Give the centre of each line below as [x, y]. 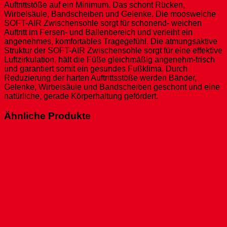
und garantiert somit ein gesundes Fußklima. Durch [96, 69]
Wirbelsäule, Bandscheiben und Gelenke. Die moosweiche [110, 14]
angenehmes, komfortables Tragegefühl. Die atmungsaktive [111, 42]
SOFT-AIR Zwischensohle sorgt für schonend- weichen [103, 23]
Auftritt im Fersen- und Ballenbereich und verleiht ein [98, 32]
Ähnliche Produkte [47, 116]
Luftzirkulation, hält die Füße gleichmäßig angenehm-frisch [109, 60]
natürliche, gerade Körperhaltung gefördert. [81, 96]
